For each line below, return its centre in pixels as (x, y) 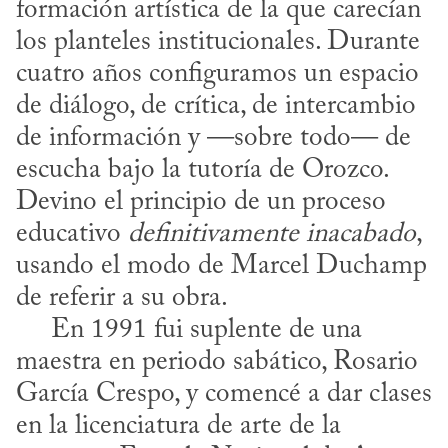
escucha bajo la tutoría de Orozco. (202, 170)
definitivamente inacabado (272, 234)
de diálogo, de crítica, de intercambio (216, 106)
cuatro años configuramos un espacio (217, 74)
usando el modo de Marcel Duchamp (221, 266)
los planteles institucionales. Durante (218, 42)
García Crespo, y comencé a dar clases (224, 394)
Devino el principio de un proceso (201, 202)
